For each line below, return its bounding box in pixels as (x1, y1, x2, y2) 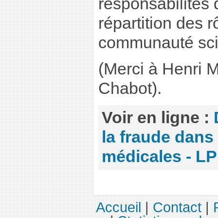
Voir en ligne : (101, 109, 214, 127)
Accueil (96, 200, 141, 216)
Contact (153, 200, 201, 216)
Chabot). (98, 79, 162, 97)
